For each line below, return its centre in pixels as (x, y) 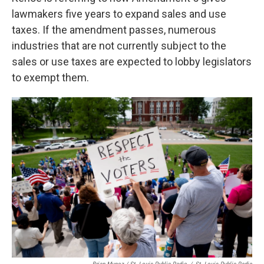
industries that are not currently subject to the (119, 46)
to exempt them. (50, 77)
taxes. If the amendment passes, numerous (114, 30)
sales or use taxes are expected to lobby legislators (132, 62)
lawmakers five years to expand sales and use (119, 14)
